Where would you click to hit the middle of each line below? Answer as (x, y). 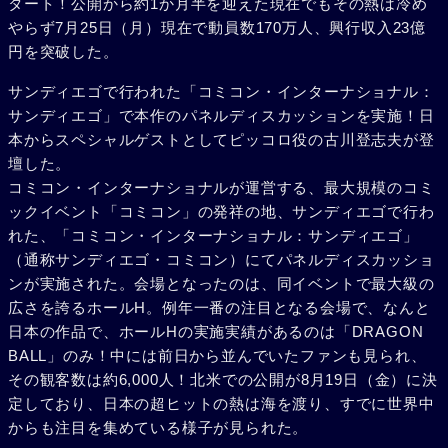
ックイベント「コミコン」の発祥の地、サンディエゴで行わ (221, 211)
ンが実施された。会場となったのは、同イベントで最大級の (221, 283)
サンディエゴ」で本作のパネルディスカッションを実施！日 (221, 115)
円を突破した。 (63, 51)
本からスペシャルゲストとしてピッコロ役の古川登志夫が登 (221, 139)
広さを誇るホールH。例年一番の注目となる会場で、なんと (219, 307)
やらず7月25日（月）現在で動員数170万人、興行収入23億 (217, 27)
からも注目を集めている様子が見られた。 (158, 427)
